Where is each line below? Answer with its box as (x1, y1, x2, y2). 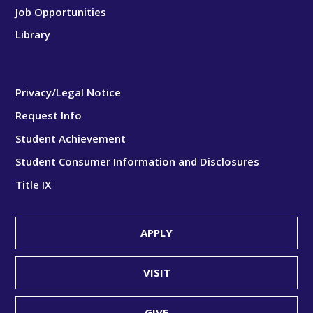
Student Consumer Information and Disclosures (15, 154, 260, 168)
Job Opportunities (15, 4, 107, 19)
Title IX (15, 177, 52, 191)
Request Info (15, 108, 82, 122)
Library (15, 27, 51, 41)
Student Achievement (15, 131, 126, 145)
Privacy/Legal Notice (15, 85, 122, 99)
